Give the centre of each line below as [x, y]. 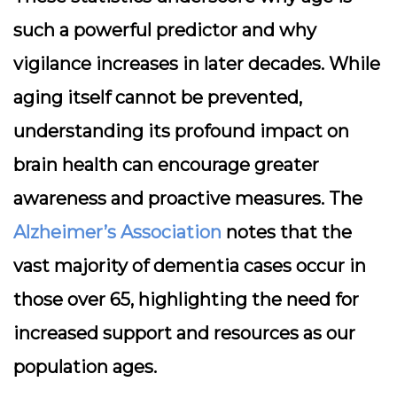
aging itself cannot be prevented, [158, 97]
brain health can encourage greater [166, 165]
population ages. [85, 367]
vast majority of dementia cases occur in [190, 266]
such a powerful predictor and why [165, 30]
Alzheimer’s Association [117, 232]
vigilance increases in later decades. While [197, 64]
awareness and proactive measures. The [188, 198]
